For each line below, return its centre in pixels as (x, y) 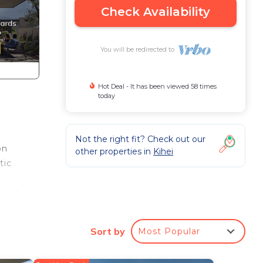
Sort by (108, 231)
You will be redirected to (139, 49)
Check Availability (156, 12)
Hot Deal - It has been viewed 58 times (157, 86)
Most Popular (169, 231)
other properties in (114, 151)
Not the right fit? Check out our (140, 139)
